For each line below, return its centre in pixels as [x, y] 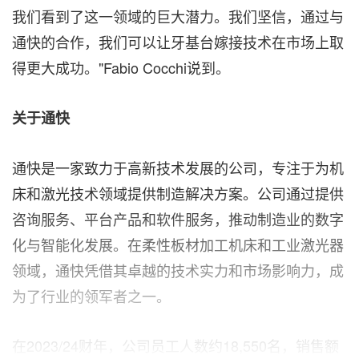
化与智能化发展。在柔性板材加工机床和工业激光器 [178, 245]
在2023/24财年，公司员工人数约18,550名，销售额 [175, 346]
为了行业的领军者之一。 [91, 296]
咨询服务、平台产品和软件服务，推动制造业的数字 [178, 219]
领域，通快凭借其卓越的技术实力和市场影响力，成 [178, 270]
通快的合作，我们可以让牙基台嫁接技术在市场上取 [178, 42]
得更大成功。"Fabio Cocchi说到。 [121, 68]
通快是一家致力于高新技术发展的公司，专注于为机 [178, 168]
